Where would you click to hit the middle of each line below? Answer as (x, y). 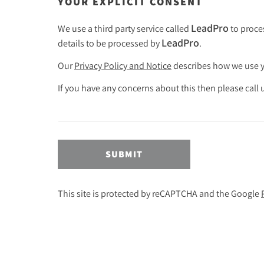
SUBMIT (124, 154)
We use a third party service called (124, 28)
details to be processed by (110, 43)
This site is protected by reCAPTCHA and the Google (159, 193)
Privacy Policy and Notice (123, 65)
